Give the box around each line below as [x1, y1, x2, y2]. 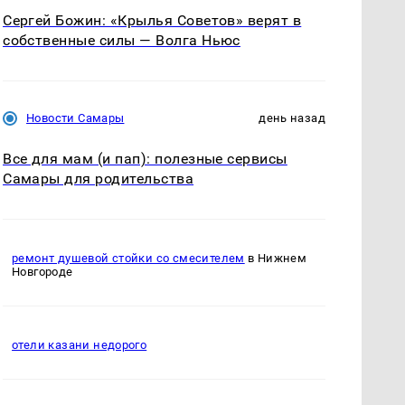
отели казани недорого [12, 338, 147, 353]
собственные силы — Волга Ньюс [3, 31, 240, 49]
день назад [259, 110, 325, 125]
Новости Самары [26, 110, 125, 125]
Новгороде [12, 265, 73, 279]
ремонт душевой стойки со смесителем [12, 251, 245, 266]
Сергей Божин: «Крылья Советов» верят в [3, 11, 302, 29]
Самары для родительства [3, 169, 194, 187]
